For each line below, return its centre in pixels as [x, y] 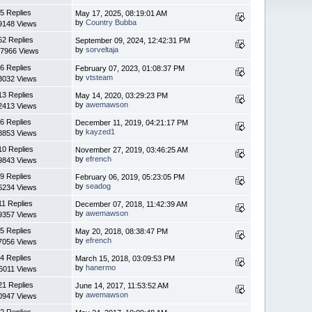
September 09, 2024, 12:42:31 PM [133, 40]
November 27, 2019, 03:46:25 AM [132, 149]
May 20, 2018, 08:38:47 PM [122, 231]
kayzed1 [101, 131]
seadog [99, 186]
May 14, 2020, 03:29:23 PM [122, 95]
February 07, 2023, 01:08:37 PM [130, 68]
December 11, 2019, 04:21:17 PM [132, 122]
